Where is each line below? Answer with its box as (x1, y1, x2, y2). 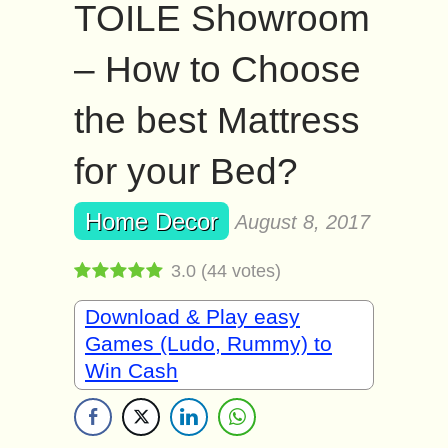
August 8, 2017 (235, 211, 370, 233)
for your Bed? (74, 151, 298, 192)
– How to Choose (74, 49, 361, 90)
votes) (227, 261, 281, 281)
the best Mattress (74, 100, 360, 141)
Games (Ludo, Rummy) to (85, 332, 332, 355)
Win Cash (85, 359, 178, 382)
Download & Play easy (85, 305, 300, 328)
